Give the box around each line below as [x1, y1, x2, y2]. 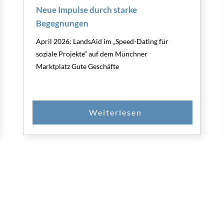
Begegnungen [36, 17, 89, 28]
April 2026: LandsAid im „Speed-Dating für [36, 36, 169, 45]
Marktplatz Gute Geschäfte [36, 61, 119, 70]
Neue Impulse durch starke [36, 4, 137, 15]
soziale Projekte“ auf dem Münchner [36, 49, 148, 58]
